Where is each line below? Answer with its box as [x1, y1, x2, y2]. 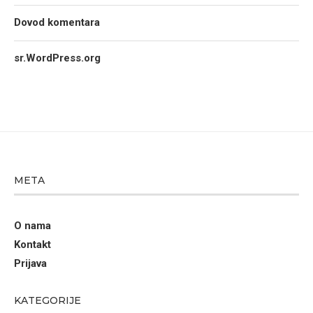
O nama [14, 219, 51, 232]
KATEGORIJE [14, 294, 81, 307]
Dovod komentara [14, 16, 100, 29]
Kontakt [14, 238, 51, 251]
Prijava [14, 257, 47, 270]
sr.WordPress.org [14, 52, 101, 64]
